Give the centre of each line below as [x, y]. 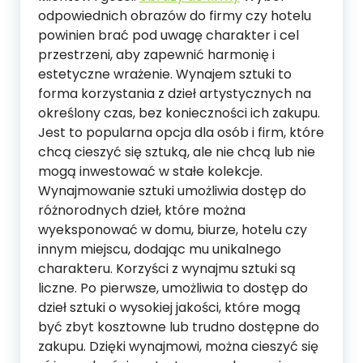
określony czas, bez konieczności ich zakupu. [179, 113]
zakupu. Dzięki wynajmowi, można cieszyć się [178, 346]
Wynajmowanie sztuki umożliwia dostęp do [172, 191]
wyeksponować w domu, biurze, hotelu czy [173, 230]
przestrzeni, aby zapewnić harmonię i [156, 55]
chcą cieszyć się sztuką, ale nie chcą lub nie [177, 152]
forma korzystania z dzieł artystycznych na [175, 94]
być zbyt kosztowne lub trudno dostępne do [179, 327]
